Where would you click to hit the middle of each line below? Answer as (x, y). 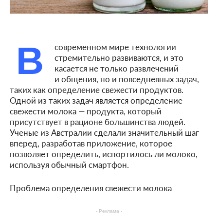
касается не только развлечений (117, 68)
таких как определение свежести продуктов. (97, 89)
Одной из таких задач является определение (96, 100)
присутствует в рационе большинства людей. (98, 121)
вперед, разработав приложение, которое (91, 143)
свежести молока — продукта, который (86, 111)
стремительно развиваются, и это (119, 57)
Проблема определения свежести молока (91, 188)
